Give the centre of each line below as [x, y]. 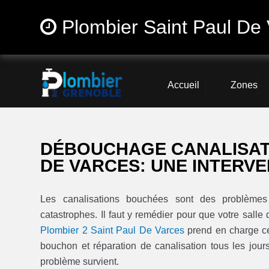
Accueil [183, 85]
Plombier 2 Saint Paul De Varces [112, 231]
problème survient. [80, 262]
